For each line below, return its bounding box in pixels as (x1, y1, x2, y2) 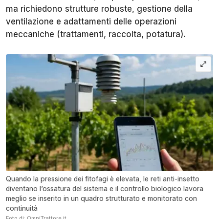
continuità (6, 203, 38, 212)
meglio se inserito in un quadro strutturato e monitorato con (6, 194, 197, 202)
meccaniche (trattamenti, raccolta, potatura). (6, 29, 186, 40)
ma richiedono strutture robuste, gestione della (6, 4, 193, 14)
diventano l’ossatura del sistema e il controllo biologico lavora (6, 184, 203, 193)
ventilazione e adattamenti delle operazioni (6, 17, 176, 27)
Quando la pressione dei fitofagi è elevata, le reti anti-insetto (6, 174, 199, 183)
